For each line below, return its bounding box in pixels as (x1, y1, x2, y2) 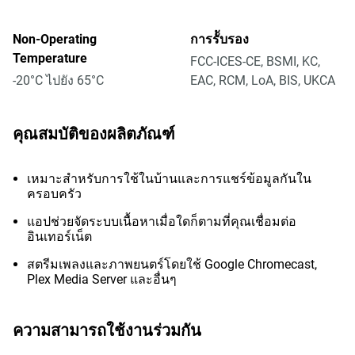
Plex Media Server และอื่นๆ (27, 272, 177, 287)
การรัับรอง (190, 32, 249, 47)
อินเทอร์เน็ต (27, 229, 95, 244)
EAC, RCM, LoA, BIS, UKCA (190, 73, 335, 88)
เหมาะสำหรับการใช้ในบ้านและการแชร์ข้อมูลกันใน (27, 171, 311, 186)
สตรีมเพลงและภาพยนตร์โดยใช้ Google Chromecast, (27, 257, 317, 272)
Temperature (13, 51, 87, 66)
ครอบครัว (27, 186, 82, 201)
